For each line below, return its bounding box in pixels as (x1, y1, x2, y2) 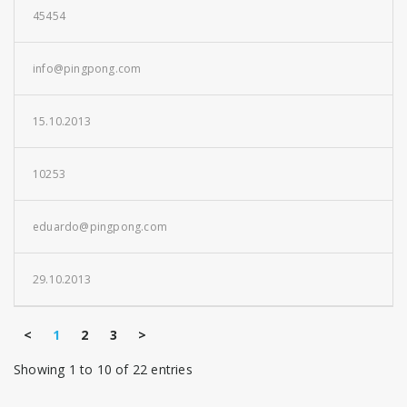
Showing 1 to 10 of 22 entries (14, 361, 193, 378)
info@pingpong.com (33, 61, 142, 76)
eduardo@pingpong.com (33, 219, 167, 234)
